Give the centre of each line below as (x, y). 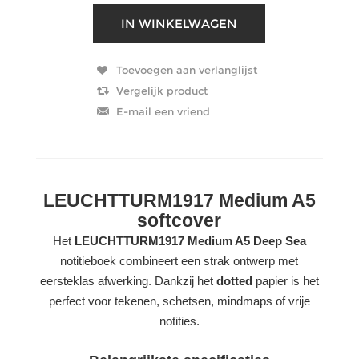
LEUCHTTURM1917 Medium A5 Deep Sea (190, 240)
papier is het (285, 280)
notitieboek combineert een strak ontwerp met (179, 260)
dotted (234, 280)
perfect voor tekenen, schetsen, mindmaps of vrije (179, 301)
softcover (179, 220)
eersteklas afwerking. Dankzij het (128, 280)
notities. (179, 321)
